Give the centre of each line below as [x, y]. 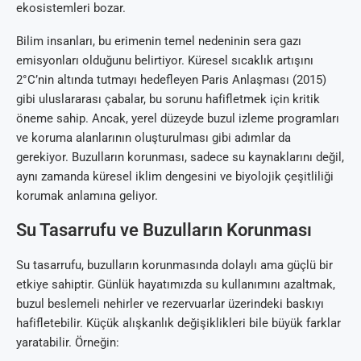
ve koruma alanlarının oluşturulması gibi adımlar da [154, 138]
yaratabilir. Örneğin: [68, 343]
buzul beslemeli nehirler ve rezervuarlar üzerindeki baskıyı [170, 304]
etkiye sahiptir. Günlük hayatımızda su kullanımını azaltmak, [176, 285]
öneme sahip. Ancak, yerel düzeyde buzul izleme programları [178, 119]
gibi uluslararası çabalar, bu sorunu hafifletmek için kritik [168, 100]
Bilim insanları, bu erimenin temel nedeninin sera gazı [159, 41]
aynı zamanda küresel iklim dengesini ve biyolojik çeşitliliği [175, 177]
